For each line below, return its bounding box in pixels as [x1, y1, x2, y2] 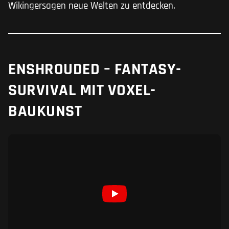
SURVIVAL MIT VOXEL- [8, 80, 156, 101]
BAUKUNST [8, 101, 82, 122]
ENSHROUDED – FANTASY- [8, 59, 181, 80]
